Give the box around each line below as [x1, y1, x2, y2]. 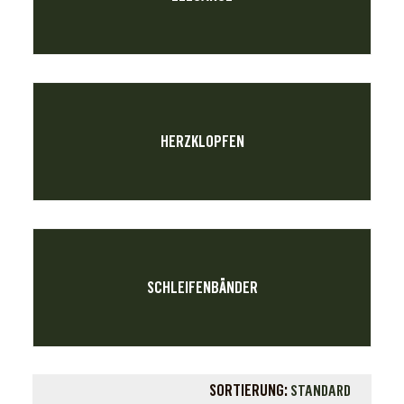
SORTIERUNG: [209, 381, 289, 400]
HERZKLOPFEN [160, 132, 244, 151]
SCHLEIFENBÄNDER [146, 278, 258, 298]
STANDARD [290, 381, 353, 399]
